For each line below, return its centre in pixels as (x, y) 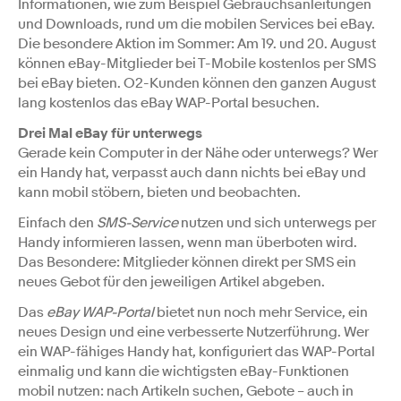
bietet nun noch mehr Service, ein (261, 312)
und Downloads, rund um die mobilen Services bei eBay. (196, 24)
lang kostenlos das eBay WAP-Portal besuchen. (169, 102)
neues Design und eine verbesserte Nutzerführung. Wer (193, 332)
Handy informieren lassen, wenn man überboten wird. (188, 242)
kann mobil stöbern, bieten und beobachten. (159, 192)
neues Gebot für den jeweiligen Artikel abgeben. (171, 282)
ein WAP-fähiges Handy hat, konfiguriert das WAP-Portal (196, 351)
